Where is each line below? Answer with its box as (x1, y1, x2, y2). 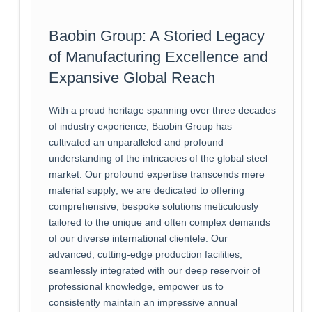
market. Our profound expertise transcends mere (48, 169, 265, 180)
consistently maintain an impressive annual (48, 297, 237, 308)
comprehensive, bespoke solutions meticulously (48, 201, 258, 212)
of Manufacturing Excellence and (48, 47, 268, 65)
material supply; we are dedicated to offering (48, 185, 244, 196)
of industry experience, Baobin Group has (48, 120, 232, 132)
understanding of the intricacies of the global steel (48, 153, 267, 164)
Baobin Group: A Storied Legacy (48, 26, 265, 45)
